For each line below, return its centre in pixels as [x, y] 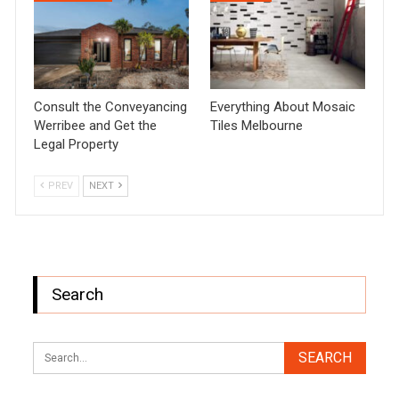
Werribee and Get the [96, 125]
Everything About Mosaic [283, 106]
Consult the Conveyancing [111, 106]
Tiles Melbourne [256, 125]
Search [78, 294]
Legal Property [77, 144]
